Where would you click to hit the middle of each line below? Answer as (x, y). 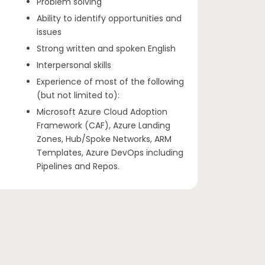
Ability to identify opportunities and (109, 18)
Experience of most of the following (110, 82)
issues (49, 32)
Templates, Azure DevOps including (110, 153)
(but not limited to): (78, 95)
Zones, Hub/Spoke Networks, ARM (104, 139)
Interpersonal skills (74, 65)
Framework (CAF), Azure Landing (104, 125)
